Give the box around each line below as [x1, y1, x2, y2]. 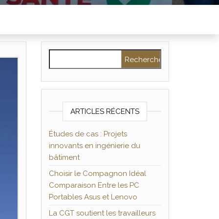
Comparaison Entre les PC [48, 181, 139, 190]
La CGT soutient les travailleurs [48, 209, 155, 218]
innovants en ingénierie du [48, 141, 140, 150]
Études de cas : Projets [48, 130, 127, 138]
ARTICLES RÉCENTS [70, 107, 140, 116]
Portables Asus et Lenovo [48, 193, 137, 201]
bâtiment [48, 153, 80, 162]
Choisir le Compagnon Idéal [48, 169, 146, 178]
